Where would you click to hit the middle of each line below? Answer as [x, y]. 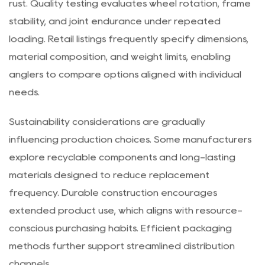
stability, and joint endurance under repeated [115, 46]
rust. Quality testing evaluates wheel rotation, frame [130, 28]
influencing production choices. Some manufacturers [130, 164]
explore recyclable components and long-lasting [122, 182]
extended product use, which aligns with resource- [126, 235]
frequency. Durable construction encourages [113, 217]
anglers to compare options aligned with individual [125, 99]
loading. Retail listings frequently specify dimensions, [129, 63]
